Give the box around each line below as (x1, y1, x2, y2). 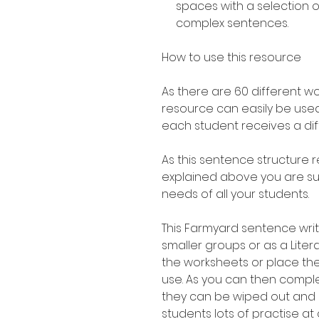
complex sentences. (176, 14, 291, 31)
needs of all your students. (162, 185, 309, 202)
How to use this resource (162, 48, 301, 66)
